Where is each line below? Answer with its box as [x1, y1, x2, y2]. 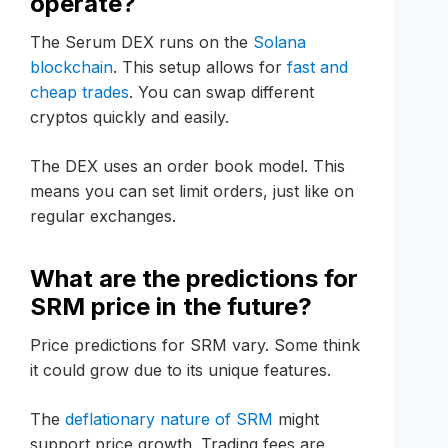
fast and [287, 57, 348, 78]
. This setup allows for [113, 57, 287, 78]
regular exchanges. [30, 206, 176, 227]
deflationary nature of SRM [65, 409, 273, 430]
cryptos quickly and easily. [30, 107, 229, 128]
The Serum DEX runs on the [30, 32, 253, 53]
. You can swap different [129, 82, 314, 103]
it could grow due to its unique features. [30, 360, 331, 381]
